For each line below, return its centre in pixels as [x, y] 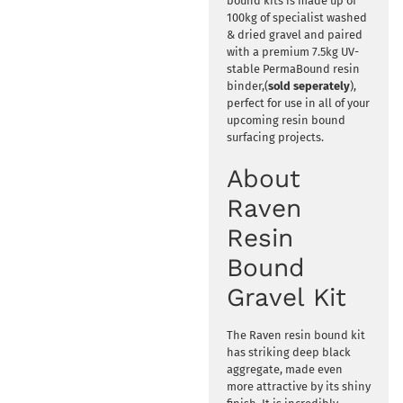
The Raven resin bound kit [296, 335]
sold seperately [309, 85]
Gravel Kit [286, 297]
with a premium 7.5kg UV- [292, 51]
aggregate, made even [284, 369]
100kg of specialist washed [296, 17]
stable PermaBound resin [293, 68]
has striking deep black [288, 352]
